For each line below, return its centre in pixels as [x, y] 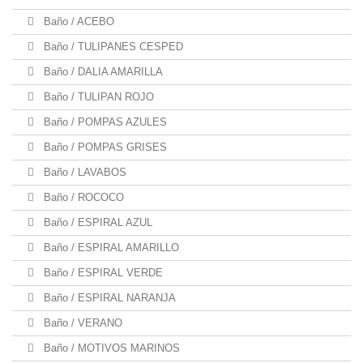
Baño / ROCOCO [82, 197]
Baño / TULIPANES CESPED [112, 47]
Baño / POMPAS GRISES [104, 147]
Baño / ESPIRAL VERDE [102, 273]
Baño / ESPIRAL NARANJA [108, 298]
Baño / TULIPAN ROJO [97, 97]
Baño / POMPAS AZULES [104, 122]
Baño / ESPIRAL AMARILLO [110, 248]
